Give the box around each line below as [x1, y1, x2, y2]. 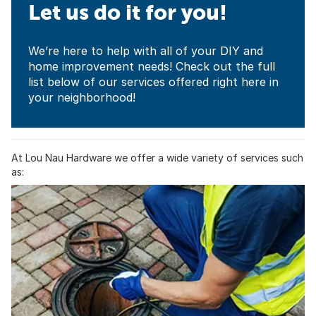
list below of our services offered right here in [28, 75, 279, 90]
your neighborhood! [28, 90, 135, 105]
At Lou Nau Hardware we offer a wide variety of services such [11, 152, 303, 164]
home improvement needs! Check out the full [28, 59, 275, 74]
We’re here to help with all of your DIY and [28, 44, 263, 59]
